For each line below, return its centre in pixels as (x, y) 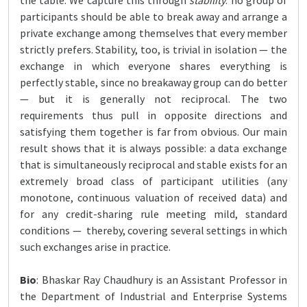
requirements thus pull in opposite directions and (153, 115)
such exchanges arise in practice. (95, 247)
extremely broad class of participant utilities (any (153, 181)
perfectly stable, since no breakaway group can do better (153, 82)
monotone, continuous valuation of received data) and (153, 197)
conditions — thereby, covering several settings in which (153, 230)
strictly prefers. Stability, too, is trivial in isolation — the (153, 49)
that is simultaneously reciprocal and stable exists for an (153, 164)
